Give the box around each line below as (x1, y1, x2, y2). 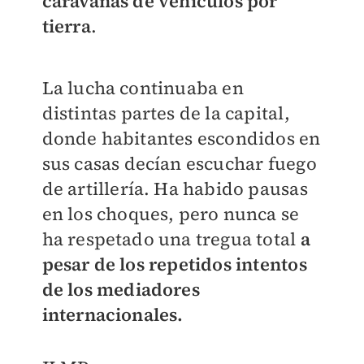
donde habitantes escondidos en (41, 126, 321, 151)
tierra (41, 14, 91, 39)
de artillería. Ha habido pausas (41, 176, 308, 201)
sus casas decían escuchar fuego (41, 151, 317, 176)
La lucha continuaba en (41, 76, 244, 101)
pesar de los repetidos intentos (41, 252, 307, 277)
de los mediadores (41, 277, 200, 302)
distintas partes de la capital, (41, 101, 290, 126)
